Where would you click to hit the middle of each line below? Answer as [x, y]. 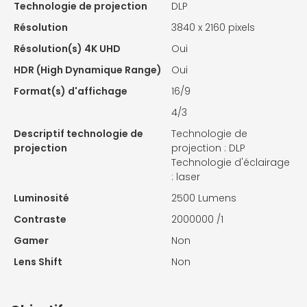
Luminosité [41, 198]
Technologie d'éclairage [231, 163]
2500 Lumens [204, 198]
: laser [186, 177]
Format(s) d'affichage [71, 91]
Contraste [40, 220]
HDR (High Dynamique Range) [88, 70]
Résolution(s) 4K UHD [67, 49]
